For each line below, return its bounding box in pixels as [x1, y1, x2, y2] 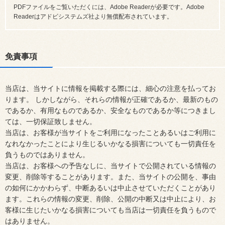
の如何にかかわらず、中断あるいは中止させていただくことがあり [5, 184, 216, 192]
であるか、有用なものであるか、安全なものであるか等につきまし [5, 106, 216, 115]
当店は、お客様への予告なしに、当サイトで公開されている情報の [5, 162, 216, 170]
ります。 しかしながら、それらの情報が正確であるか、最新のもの [5, 95, 218, 103]
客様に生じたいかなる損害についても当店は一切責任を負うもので [5, 206, 216, 214]
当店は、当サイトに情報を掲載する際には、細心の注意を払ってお [5, 84, 216, 92]
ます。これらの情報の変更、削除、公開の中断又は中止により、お [5, 195, 216, 203]
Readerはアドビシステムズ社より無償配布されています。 [14, 13, 173, 20]
